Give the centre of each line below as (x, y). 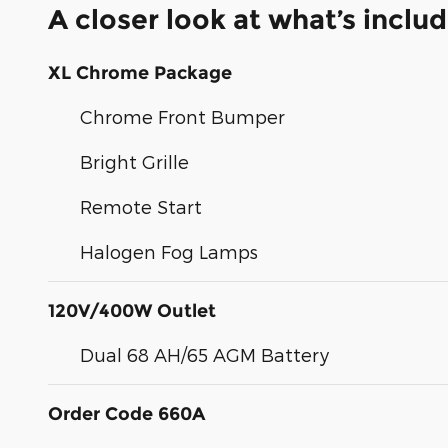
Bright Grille (134, 161)
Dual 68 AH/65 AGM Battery (204, 354)
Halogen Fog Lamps (169, 251)
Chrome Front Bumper (182, 116)
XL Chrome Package (140, 72)
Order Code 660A (126, 413)
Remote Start (141, 206)
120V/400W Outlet (132, 310)
